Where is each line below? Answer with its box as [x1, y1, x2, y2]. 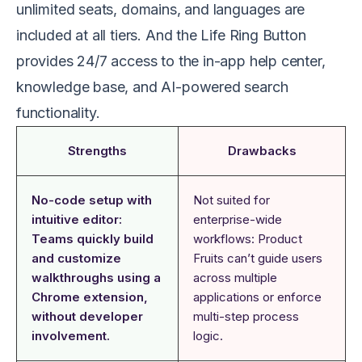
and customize [32, 250, 121, 266]
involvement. [32, 327, 110, 343]
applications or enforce [193, 288, 322, 305]
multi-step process [193, 308, 299, 324]
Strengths [68, 142, 127, 158]
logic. [193, 327, 223, 343]
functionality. [16, 103, 100, 121]
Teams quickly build [32, 230, 154, 246]
